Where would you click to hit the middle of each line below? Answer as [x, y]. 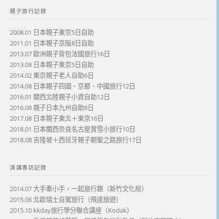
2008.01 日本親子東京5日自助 [52, 33]
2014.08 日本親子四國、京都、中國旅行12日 [73, 86]
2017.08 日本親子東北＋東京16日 [57, 119]
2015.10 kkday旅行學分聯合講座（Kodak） [71, 210]
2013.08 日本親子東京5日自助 [52, 65]
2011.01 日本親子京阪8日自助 [52, 43]
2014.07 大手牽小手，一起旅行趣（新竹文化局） [79, 189]
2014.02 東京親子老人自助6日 [52, 76]
